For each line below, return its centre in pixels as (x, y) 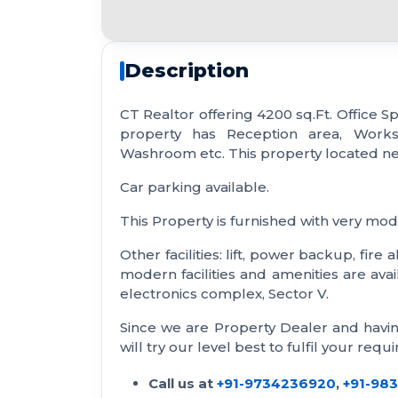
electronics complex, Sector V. (224, 294)
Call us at (183, 384)
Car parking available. (195, 187)
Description (187, 71)
